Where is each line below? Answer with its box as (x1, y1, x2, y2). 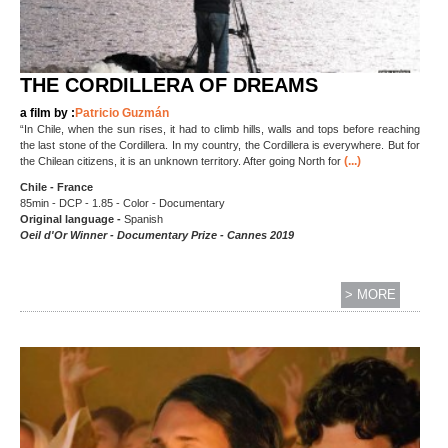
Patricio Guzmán (75, 105, 169, 120)
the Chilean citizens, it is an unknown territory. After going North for (20, 154, 341, 167)
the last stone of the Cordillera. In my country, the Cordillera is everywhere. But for (20, 138, 420, 151)
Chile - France (20, 180, 93, 193)
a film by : (20, 105, 75, 120)
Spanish (124, 212, 163, 225)
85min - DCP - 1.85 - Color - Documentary (20, 196, 225, 209)
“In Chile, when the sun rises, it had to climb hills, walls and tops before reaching (20, 122, 420, 135)
